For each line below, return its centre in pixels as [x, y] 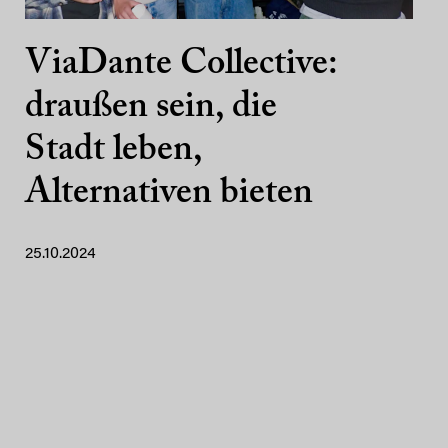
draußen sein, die [151, 108]
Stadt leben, [113, 151]
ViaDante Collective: [181, 65]
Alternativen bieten [169, 194]
